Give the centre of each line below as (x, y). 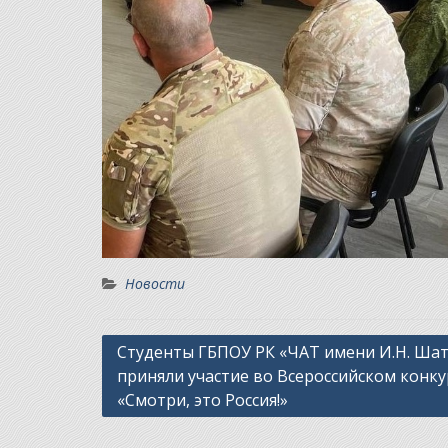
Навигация (150, 349)
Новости (155, 284)
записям (139, 409)
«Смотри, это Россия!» (202, 400)
